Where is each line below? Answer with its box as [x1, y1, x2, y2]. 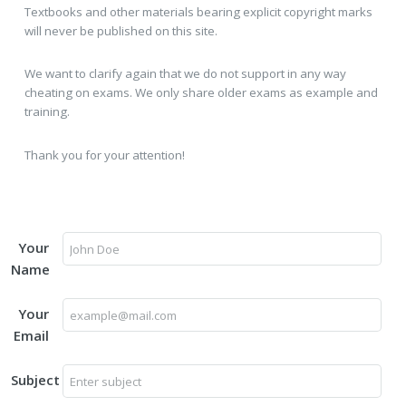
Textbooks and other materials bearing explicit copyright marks [24, 3, 372, 20]
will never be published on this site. [24, 22, 217, 39]
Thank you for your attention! [24, 147, 185, 164]
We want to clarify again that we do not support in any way [24, 65, 346, 82]
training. [24, 103, 70, 121]
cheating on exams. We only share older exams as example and [24, 84, 378, 101]
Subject [10, 371, 60, 390]
